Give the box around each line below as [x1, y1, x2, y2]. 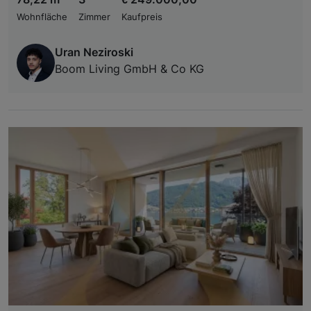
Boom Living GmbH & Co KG [55, 61, 204, 76]
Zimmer [78, 11, 110, 22]
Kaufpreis [121, 11, 162, 22]
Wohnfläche [17, 11, 67, 22]
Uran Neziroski [55, 44, 133, 59]
